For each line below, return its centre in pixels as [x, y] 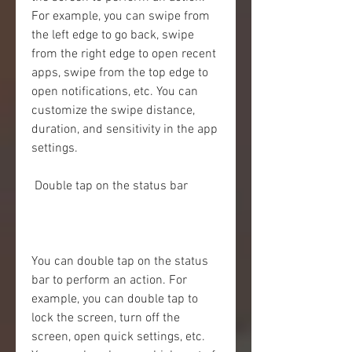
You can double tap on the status [120, 262]
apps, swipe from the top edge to [120, 73]
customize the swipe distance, [113, 111]
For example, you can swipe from [121, 16]
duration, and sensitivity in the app [125, 130]
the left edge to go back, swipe [113, 35]
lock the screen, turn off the [106, 318]
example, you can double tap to [115, 299]
